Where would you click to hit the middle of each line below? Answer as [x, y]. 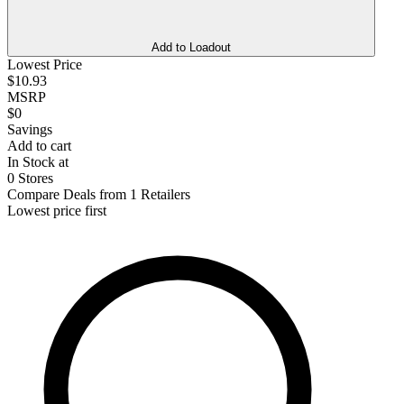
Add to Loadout [191, 47]
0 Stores [30, 178]
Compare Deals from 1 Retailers [99, 194]
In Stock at [38, 161]
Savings [30, 129]
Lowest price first [57, 210]
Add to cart [39, 145]
